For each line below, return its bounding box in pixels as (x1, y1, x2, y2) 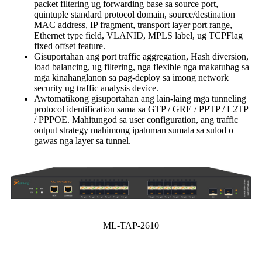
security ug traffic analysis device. (34, 83, 158, 94)
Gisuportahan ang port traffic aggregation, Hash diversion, (34, 51, 249, 62)
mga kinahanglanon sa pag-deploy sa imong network (34, 73, 229, 83)
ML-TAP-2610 (103, 220, 159, 230)
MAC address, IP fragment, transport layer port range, (34, 20, 232, 30)
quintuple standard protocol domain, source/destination (34, 9, 235, 20)
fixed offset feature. (34, 41, 105, 51)
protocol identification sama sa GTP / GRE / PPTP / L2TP (34, 104, 248, 115)
